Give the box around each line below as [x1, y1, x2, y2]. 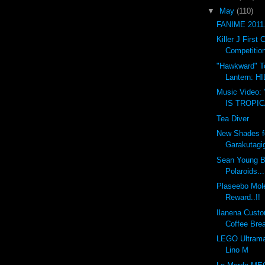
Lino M [225, 245, 249, 255]
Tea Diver [216, 114, 250, 123]
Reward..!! [225, 193, 261, 202]
